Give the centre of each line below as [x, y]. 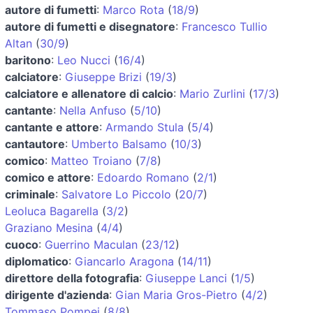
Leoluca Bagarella [52, 211]
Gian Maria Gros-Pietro [176, 294]
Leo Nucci [84, 60]
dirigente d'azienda [57, 294]
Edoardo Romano [143, 177]
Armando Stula [145, 127]
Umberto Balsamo [119, 144]
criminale [30, 194]
